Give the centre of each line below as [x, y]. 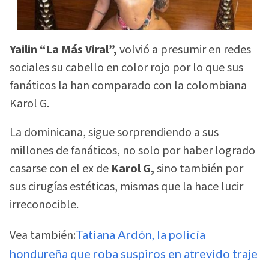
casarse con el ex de [59, 169]
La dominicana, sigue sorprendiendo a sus [114, 133]
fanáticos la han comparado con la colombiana [128, 86]
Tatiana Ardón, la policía [141, 234]
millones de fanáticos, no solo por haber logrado [132, 151]
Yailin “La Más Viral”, [63, 50]
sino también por [199, 169]
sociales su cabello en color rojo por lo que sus [126, 68]
